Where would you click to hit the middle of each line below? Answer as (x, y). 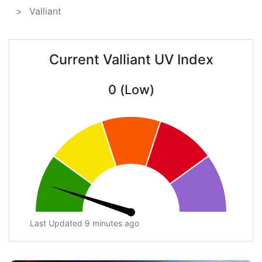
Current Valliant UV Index (131, 60)
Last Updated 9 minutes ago (85, 223)
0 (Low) (131, 90)
